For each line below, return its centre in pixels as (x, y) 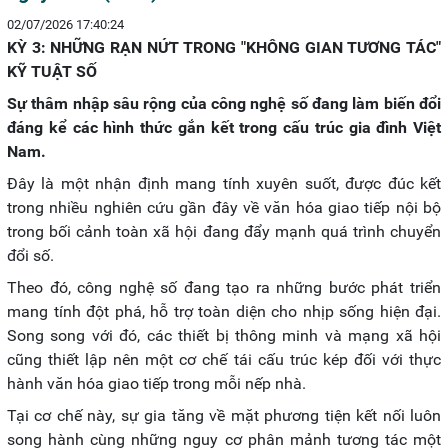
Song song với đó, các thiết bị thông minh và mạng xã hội (224, 335)
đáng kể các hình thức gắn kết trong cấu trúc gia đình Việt (224, 127)
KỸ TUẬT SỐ (52, 71)
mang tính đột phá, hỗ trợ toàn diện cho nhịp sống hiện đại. (224, 311)
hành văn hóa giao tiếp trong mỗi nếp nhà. (156, 383)
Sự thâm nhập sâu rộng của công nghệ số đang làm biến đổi (224, 103)
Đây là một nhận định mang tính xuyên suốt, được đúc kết (224, 183)
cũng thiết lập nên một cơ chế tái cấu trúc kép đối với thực (224, 359)
